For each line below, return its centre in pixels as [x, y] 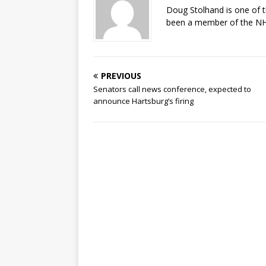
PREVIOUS [121, 76]
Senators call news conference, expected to [172, 89]
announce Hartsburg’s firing [143, 101]
